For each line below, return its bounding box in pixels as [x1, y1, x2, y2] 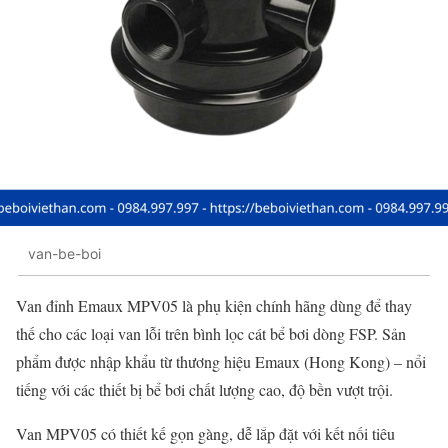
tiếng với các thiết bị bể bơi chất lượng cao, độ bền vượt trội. [16, 378, 393, 400]
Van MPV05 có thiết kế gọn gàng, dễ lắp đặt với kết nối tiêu [16, 422, 395, 444]
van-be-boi [28, 245, 101, 263]
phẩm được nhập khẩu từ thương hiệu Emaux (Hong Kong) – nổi [16, 350, 426, 372]
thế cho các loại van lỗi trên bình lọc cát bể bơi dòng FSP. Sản [16, 322, 406, 344]
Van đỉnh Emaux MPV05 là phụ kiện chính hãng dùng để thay [16, 294, 412, 316]
